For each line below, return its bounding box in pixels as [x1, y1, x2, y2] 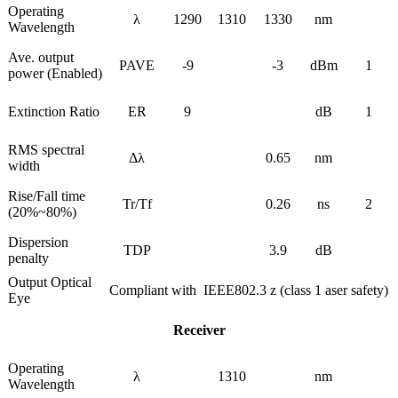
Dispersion [8, 235, 68, 251]
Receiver [172, 322, 226, 338]
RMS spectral [8, 142, 84, 158]
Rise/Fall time [8, 188, 85, 204]
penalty [8, 251, 49, 267]
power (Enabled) [8, 66, 102, 82]
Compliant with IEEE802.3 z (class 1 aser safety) [109, 283, 388, 298]
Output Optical [8, 275, 92, 291]
